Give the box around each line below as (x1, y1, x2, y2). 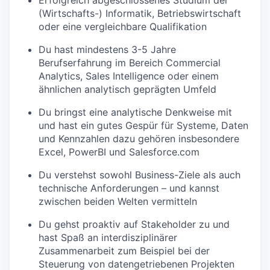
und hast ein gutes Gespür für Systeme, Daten (39, 119, 248, 131)
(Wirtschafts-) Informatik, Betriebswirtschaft (39, 7, 241, 19)
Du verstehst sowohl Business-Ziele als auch (39, 168, 240, 181)
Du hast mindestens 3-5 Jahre (39, 43, 176, 55)
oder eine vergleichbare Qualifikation (39, 20, 207, 33)
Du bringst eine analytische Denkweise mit (39, 105, 232, 118)
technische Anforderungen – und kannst (39, 181, 219, 194)
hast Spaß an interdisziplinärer (39, 231, 177, 243)
